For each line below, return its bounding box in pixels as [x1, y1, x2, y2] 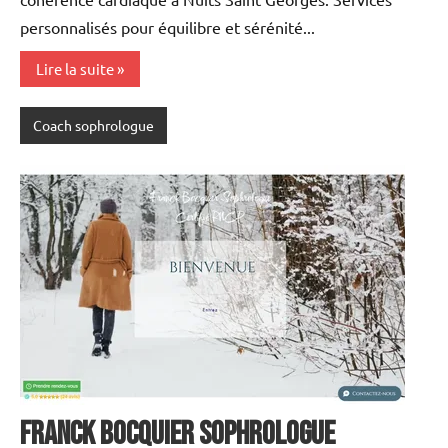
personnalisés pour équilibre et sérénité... [20, 17, 315, 38]
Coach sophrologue [32, 116, 154, 135]
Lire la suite [36, 58, 114, 78]
